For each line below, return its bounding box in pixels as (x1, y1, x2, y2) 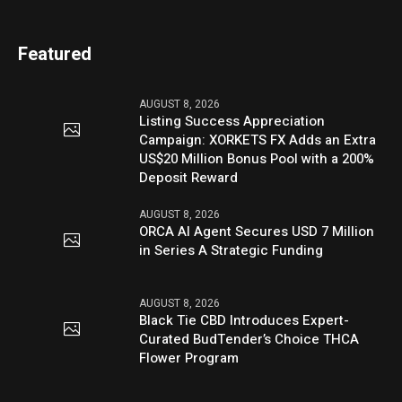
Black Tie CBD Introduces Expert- (139, 310, 350, 330)
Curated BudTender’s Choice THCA (139, 328, 360, 349)
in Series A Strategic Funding (139, 240, 324, 260)
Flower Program (139, 347, 240, 368)
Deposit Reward (139, 167, 239, 188)
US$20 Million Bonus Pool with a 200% (139, 148, 375, 169)
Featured (18, 40, 92, 67)
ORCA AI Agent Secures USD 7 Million (139, 221, 375, 241)
